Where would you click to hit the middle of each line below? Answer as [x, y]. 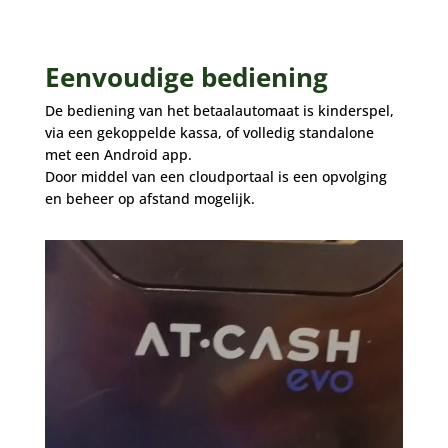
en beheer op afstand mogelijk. [149, 199]
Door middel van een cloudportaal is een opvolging [215, 177]
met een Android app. [118, 155]
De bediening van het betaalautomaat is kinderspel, [219, 111]
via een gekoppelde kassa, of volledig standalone [209, 133]
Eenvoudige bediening [186, 77]
